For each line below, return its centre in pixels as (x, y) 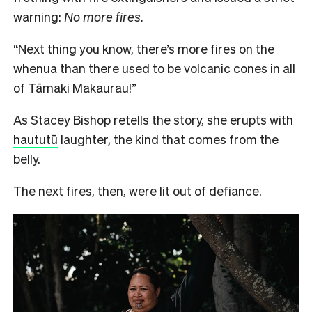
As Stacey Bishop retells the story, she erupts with (153, 119)
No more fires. (104, 16)
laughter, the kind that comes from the (168, 139)
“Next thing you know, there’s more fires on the (144, 48)
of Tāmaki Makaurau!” (76, 87)
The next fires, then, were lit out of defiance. (138, 190)
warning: (39, 16)
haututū (36, 139)
